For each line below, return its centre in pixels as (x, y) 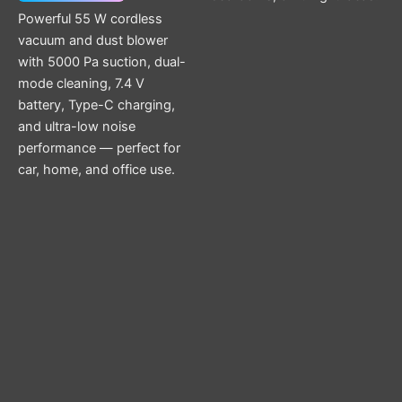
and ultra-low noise (77, 126)
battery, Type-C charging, (96, 105)
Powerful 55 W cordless (90, 18)
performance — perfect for (99, 148)
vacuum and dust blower (93, 40)
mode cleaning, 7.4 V (81, 83)
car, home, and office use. (96, 169)
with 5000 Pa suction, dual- (102, 61)
